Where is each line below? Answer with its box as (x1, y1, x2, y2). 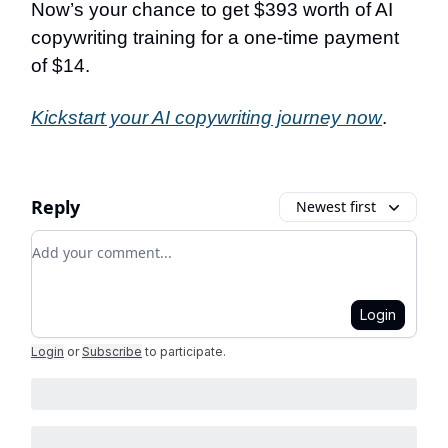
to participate (145, 344, 223, 359)
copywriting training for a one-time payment (31, 27, 399, 48)
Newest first (296, 197, 376, 216)
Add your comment (31, 231, 177, 253)
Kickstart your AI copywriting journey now (31, 107, 382, 128)
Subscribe (82, 344, 142, 359)
